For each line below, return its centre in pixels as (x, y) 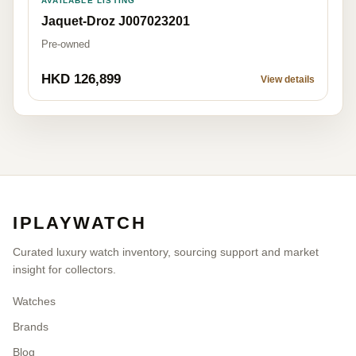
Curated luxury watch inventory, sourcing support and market (166, 252)
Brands (31, 327)
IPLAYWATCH (80, 223)
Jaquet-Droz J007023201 (116, 21)
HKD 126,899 (81, 79)
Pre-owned (66, 44)
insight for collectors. (64, 270)
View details (288, 80)
